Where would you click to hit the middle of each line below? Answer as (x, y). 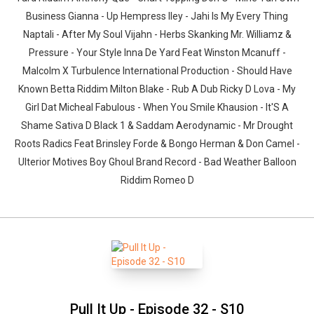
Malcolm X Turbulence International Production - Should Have (157, 71)
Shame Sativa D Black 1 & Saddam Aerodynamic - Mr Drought (157, 125)
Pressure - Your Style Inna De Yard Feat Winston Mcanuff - (157, 53)
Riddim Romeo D (157, 180)
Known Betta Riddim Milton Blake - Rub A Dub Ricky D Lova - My (157, 89)
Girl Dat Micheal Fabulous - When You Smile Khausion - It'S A (157, 107)
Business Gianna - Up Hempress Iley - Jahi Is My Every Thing (157, 16)
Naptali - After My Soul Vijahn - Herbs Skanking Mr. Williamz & (157, 34)
